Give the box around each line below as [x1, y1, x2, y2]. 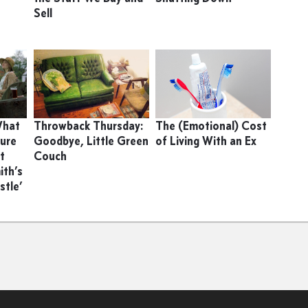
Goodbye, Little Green [33, 133, 148, 148]
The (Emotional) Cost [155, 118, 267, 133]
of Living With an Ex [155, 133, 256, 148]
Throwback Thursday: [33, 118, 143, 133]
